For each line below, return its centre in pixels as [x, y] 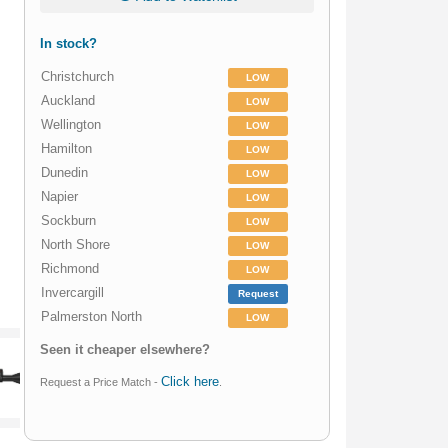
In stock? [69, 44]
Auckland [68, 101]
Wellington [71, 125]
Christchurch [78, 77]
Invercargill [73, 293]
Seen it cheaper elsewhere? [125, 350]
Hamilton [67, 149]
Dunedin [65, 173]
